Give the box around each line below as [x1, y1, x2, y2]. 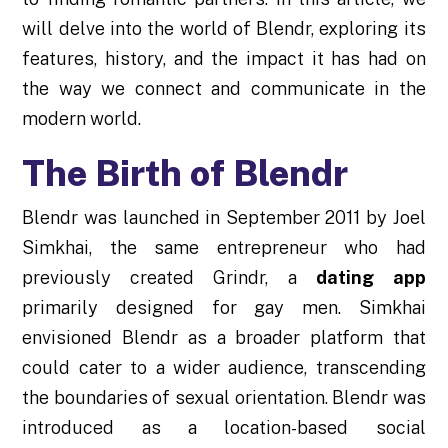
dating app [315, 267, 426, 289]
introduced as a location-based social [22, 417, 426, 439]
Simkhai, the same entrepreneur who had [22, 237, 426, 259]
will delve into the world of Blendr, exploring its [22, 18, 426, 40]
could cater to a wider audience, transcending [22, 357, 426, 379]
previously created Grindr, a [22, 267, 316, 289]
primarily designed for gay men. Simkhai [22, 297, 426, 319]
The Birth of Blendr [22, 152, 349, 195]
